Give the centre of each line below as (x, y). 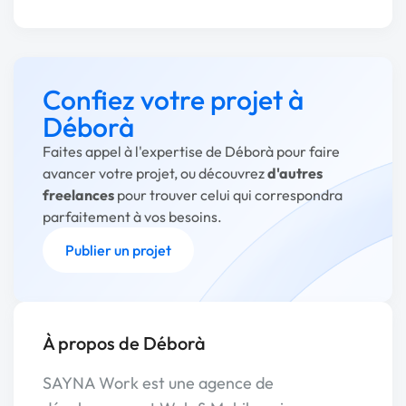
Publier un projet (118, 250)
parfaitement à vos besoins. (132, 217)
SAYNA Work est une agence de (158, 383)
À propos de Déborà (124, 343)
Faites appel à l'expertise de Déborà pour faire (191, 151)
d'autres (295, 173)
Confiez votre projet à (173, 100)
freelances (78, 195)
